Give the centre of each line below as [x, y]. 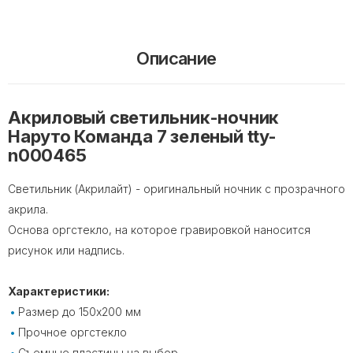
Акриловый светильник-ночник [144, 117]
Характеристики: [59, 291]
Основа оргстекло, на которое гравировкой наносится [159, 229]
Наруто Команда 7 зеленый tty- [142, 136]
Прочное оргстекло [72, 332]
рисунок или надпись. [66, 250]
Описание [176, 58]
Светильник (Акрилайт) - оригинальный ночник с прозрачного [176, 188]
